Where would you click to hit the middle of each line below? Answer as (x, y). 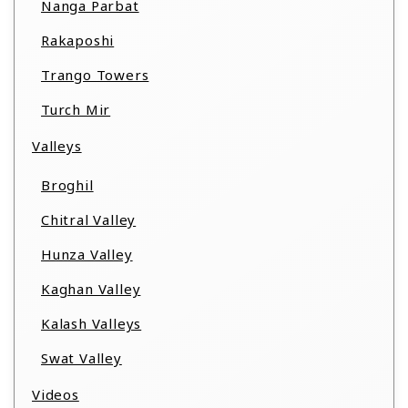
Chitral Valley (89, 219)
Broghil (67, 185)
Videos (56, 394)
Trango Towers (95, 75)
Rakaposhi (78, 40)
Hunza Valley (87, 254)
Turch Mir (76, 109)
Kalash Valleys (92, 323)
